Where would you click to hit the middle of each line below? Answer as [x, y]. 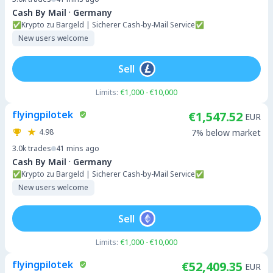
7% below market [226, 133]
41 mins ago [78, 148]
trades [40, 148]
